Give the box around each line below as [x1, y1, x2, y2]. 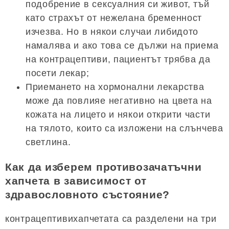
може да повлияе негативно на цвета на [26, 95, 212, 106]
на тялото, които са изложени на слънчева [26, 123, 223, 133]
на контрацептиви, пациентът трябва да [26, 54, 211, 64]
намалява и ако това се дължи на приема [26, 40, 219, 51]
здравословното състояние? [5, 188, 170, 200]
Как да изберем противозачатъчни [5, 161, 202, 173]
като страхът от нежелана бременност [26, 12, 202, 23]
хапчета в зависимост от [5, 174, 147, 187]
